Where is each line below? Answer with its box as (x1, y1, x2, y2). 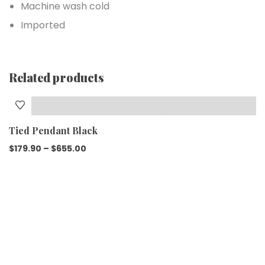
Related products (9, 69, 104, 86)
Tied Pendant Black (9, 124, 98, 137)
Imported (21, 18, 65, 33)
